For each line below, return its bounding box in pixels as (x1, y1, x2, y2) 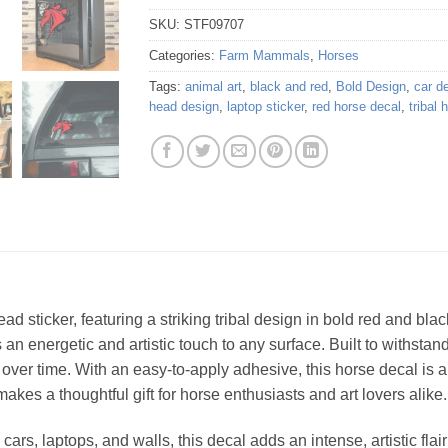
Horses (318, 48, 359, 64)
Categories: (149, 48, 219, 64)
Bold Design (336, 79, 406, 95)
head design (149, 99, 219, 115)
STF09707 (184, 17, 244, 33)
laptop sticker (227, 99, 304, 115)
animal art (185, 79, 242, 95)
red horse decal (312, 99, 401, 115)
